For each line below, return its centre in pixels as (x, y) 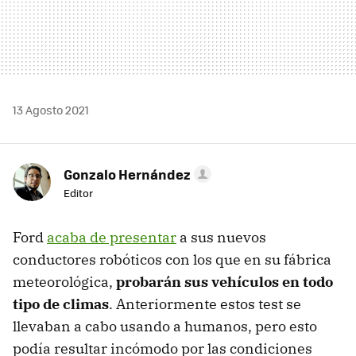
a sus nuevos (221, 237)
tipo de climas (61, 304)
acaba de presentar (112, 237)
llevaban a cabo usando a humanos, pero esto (165, 326)
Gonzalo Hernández (127, 174)
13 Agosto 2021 (51, 109)
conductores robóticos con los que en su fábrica (172, 259)
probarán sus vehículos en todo (224, 281)
